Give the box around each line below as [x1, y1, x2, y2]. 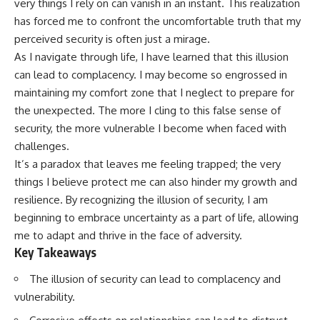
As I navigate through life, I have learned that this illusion [14, 49, 289, 64]
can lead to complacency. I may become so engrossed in [14, 67, 287, 81]
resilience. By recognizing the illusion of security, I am [14, 192, 268, 206]
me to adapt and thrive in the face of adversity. [14, 228, 242, 242]
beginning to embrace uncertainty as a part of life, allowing [14, 210, 299, 224]
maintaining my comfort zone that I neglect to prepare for [14, 85, 294, 99]
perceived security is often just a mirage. [14, 31, 210, 46]
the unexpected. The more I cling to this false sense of [14, 103, 281, 117]
